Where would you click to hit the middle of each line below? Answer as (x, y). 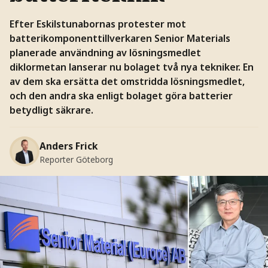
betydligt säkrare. (51, 110)
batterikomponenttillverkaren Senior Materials (120, 38)
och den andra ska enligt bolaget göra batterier (121, 95)
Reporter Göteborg (76, 160)
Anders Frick (68, 146)
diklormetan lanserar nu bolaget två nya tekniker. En (131, 67)
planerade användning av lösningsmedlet (105, 52)
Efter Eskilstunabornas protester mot (98, 24)
